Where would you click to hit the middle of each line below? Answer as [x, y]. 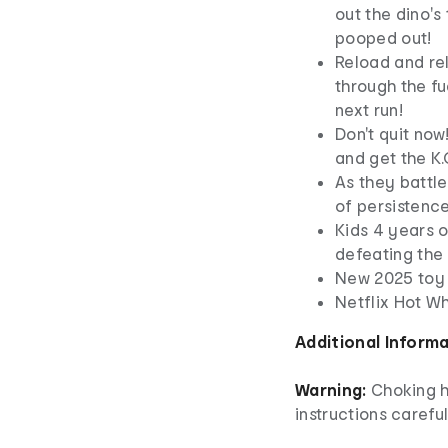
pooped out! [383, 37]
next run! [369, 109]
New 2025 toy [390, 277]
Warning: [331, 389]
